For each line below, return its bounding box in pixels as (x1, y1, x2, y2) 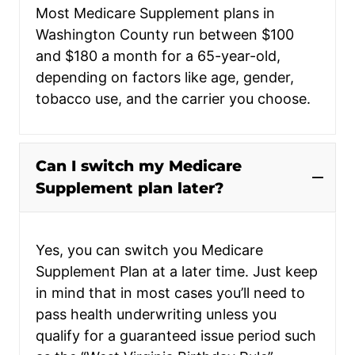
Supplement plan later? (36, 178, 223, 197)
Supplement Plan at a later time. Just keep (36, 262, 318, 280)
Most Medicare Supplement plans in (36, 4, 275, 21)
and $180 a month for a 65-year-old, (36, 47, 281, 64)
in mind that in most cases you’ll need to (36, 284, 305, 301)
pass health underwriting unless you (36, 305, 277, 323)
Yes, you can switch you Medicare (36, 241, 263, 258)
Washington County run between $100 (36, 25, 294, 43)
